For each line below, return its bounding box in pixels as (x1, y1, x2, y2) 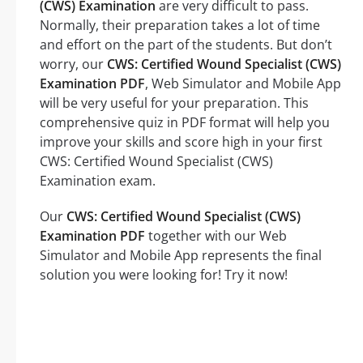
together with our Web (145, 227, 287, 246)
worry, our (40, 55, 107, 74)
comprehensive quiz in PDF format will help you (40, 113, 330, 132)
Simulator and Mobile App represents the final (40, 246, 322, 265)
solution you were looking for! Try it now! (40, 266, 288, 284)
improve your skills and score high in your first (40, 133, 322, 152)
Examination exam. (40, 172, 156, 190)
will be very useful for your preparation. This (40, 94, 309, 113)
